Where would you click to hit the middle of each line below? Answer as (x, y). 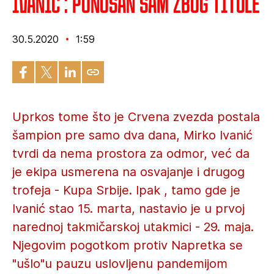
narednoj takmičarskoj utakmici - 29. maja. (133, 227)
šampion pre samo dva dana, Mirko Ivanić (132, 135)
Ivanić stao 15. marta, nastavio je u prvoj (128, 209)
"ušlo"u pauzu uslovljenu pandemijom (120, 264)
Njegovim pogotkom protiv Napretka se (128, 245)
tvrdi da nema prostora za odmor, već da (131, 154)
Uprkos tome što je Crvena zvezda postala (136, 117)
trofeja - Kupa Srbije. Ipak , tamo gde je (126, 190)
